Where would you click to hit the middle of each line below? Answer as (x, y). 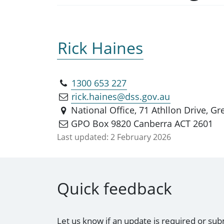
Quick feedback (114, 188)
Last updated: (83, 137)
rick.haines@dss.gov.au (121, 96)
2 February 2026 (141, 137)
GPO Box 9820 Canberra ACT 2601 (142, 123)
